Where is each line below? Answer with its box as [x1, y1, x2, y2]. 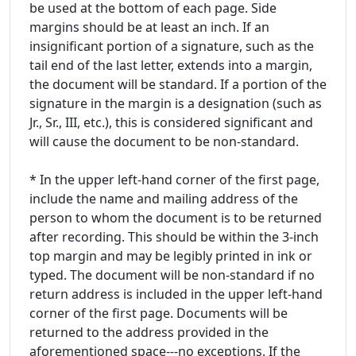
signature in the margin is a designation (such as [29, 94, 322, 112]
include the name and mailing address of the [29, 189, 298, 207]
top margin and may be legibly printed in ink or [29, 246, 312, 265]
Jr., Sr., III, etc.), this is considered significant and [29, 113, 313, 131]
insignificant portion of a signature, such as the [29, 37, 314, 55]
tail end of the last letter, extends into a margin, [29, 56, 312, 74]
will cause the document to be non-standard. [29, 132, 299, 150]
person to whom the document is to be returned [29, 208, 322, 226]
